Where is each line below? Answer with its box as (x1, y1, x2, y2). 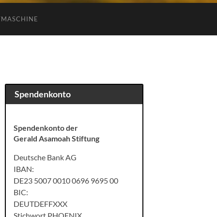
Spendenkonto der (14, 123, 78, 132)
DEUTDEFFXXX (14, 199, 67, 208)
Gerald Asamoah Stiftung (14, 133, 99, 143)
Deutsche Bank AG (14, 152, 77, 162)
